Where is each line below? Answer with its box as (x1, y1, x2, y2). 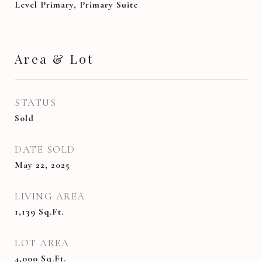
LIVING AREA (15, 190, 85, 202)
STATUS (15, 96, 56, 109)
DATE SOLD (15, 143, 75, 156)
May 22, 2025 (15, 159, 70, 171)
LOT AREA (15, 237, 69, 249)
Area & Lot (15, 50, 94, 67)
